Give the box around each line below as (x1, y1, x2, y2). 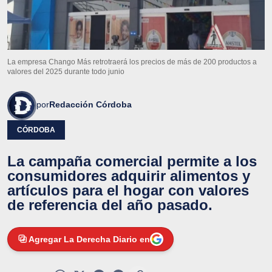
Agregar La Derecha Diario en (29, 234, 150, 245)
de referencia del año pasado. (7, 197, 212, 214)
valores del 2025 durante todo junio (7, 67, 124, 76)
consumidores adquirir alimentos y (7, 168, 250, 185)
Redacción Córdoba (49, 100, 132, 110)
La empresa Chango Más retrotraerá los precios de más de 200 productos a (7, 58, 257, 67)
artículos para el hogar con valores (7, 182, 249, 199)
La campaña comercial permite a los (7, 153, 257, 170)
